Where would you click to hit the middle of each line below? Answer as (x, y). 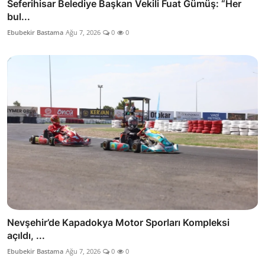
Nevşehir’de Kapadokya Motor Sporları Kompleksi (118, 223)
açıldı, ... (26, 236)
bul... (19, 16)
